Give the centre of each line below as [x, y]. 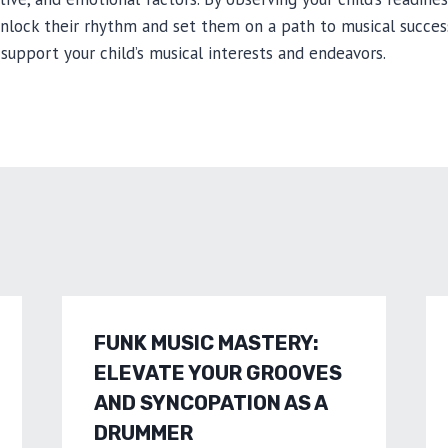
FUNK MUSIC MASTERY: [206, 342]
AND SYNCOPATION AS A [210, 402]
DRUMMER [143, 432]
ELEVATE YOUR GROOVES [217, 372]
